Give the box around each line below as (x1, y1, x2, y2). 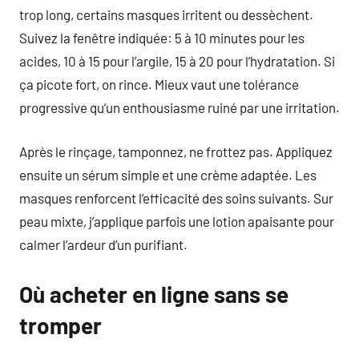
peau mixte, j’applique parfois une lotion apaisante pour (19, 212, 334, 229)
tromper (19, 311, 102, 339)
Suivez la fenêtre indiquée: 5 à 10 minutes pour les (19, 30, 305, 46)
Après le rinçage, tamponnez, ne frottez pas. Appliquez (19, 143, 333, 159)
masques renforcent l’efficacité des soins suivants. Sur (19, 189, 333, 206)
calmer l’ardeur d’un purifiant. (19, 236, 188, 252)
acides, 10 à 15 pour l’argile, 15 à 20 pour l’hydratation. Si (19, 53, 335, 69)
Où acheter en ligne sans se (19, 280, 288, 308)
